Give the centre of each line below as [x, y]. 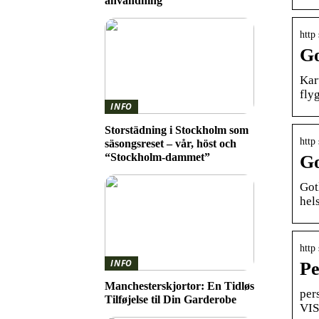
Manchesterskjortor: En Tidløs [179, 286]
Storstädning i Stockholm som [177, 130]
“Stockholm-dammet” [157, 157]
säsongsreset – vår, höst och [171, 143]
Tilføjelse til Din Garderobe [171, 300]
